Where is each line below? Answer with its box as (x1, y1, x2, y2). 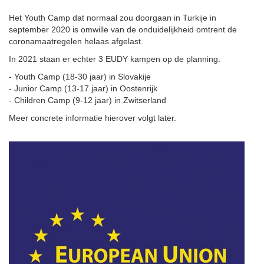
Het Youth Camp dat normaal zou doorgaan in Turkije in (9, 13, 216, 23)
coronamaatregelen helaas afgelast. (9, 37, 146, 47)
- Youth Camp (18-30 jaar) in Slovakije (9, 72, 151, 82)
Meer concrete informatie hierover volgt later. (9, 113, 176, 123)
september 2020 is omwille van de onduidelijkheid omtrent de (9, 25, 237, 35)
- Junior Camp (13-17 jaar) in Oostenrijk (9, 84, 157, 94)
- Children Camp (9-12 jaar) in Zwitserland (9, 95, 166, 105)
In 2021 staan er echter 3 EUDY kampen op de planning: (9, 54, 220, 64)
